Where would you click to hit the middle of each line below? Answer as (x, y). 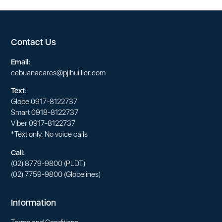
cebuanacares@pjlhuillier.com (58, 73)
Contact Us (34, 42)
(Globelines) (82, 174)
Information (34, 202)
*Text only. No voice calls (50, 135)
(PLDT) (74, 163)
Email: (21, 62)
